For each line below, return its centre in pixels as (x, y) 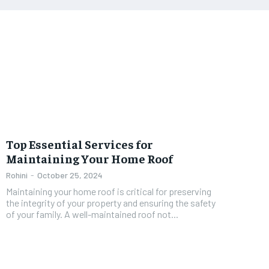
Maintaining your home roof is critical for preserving (109, 191)
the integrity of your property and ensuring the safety (111, 202)
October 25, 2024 (70, 175)
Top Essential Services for (80, 144)
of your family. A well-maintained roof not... (92, 214)
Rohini (17, 175)
